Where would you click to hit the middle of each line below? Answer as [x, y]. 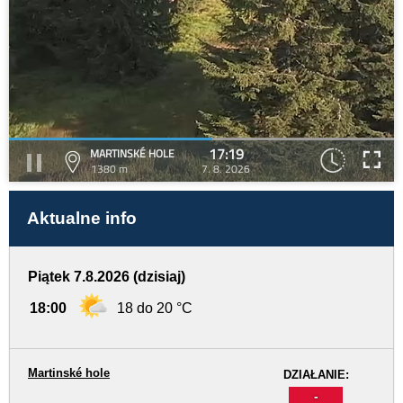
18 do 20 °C [155, 308]
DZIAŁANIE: [316, 375]
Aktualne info [82, 218]
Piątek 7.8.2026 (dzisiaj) [107, 277]
